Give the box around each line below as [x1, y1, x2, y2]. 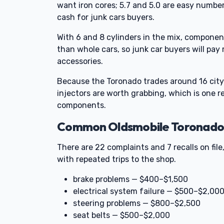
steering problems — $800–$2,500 [73, 198, 200, 208]
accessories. [57, 56, 103, 66]
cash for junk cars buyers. [57, 12, 154, 22]
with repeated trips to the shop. [57, 154, 176, 164]
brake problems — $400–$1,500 [73, 174, 188, 184]
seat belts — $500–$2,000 [73, 210, 170, 220]
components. [57, 100, 106, 110]
